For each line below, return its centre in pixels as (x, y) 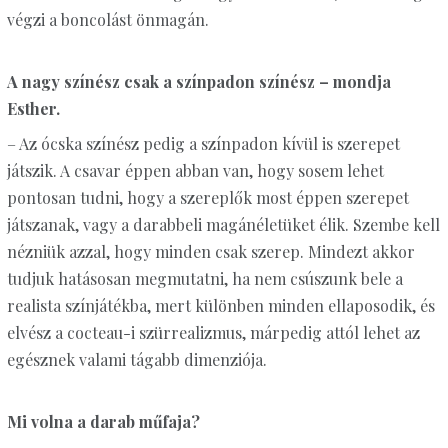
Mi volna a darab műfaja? (103, 422)
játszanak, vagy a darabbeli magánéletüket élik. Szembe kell (223, 225)
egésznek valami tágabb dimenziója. (136, 360)
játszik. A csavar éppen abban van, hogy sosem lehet (195, 171)
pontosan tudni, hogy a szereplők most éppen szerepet (207, 198)
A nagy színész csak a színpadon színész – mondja (198, 82)
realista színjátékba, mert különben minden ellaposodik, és (220, 306)
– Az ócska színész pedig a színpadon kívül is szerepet (203, 144)
